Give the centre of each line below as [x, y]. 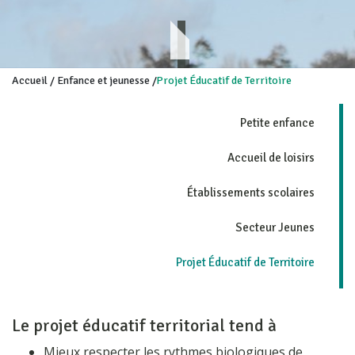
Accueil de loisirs [271, 158]
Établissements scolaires [251, 193]
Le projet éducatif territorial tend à [144, 326]
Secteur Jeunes [275, 228]
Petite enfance [277, 123]
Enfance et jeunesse [103, 81]
